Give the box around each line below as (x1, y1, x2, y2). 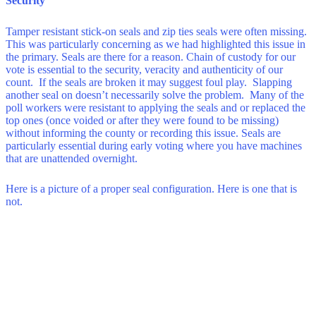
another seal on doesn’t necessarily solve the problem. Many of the (6, 88, 304, 101)
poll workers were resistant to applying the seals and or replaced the (6, 101, 305, 114)
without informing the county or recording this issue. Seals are (6, 126, 281, 139)
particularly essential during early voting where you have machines (6, 139, 302, 152)
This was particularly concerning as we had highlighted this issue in (6, 37, 305, 50)
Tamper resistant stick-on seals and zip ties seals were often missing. (6, 25, 307, 37)
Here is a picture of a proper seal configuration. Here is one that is (6, 183, 297, 195)
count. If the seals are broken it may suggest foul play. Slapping (6, 75, 292, 88)
